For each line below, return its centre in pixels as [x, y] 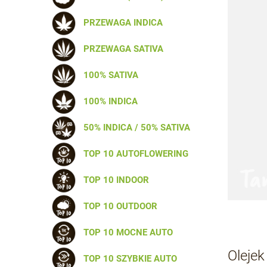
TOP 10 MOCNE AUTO [126, 232]
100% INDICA [108, 101]
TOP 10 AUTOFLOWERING [133, 153]
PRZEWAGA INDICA [121, 22]
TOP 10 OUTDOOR [118, 206]
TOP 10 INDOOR [114, 180]
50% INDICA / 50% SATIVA [134, 127]
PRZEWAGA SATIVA [121, 49]
